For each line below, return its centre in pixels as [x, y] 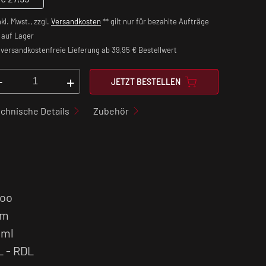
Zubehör [111, 110]
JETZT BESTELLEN [146, 81]
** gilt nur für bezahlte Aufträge [156, 21]
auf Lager [18, 35]
